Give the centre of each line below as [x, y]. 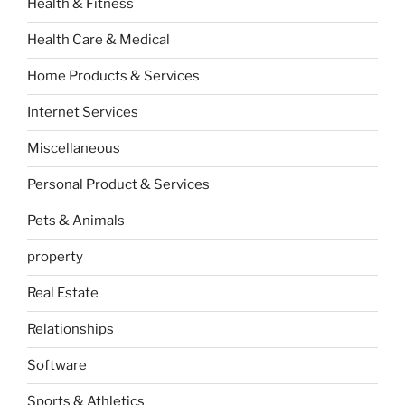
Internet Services [83, 113]
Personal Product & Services [118, 185]
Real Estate [63, 293]
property [55, 257]
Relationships [71, 330]
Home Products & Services [113, 76]
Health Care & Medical [99, 40]
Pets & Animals [76, 221]
